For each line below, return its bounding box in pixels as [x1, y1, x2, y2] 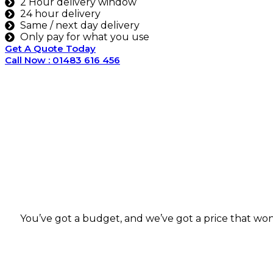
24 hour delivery [20, 8, 101, 20]
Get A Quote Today [5, 43, 96, 55]
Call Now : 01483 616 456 [5, 54, 120, 66]
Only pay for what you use [20, 31, 149, 43]
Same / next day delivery [20, 19, 140, 32]
